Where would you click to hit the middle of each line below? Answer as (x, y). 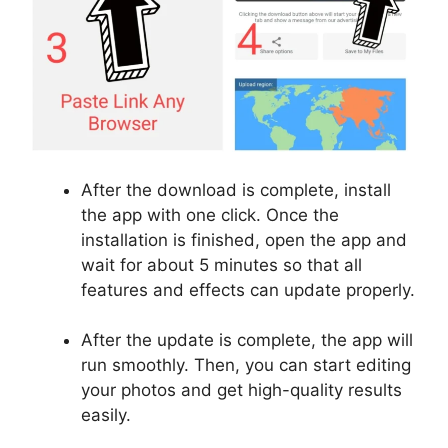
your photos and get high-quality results (241, 390)
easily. (106, 415)
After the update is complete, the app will (247, 340)
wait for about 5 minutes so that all (221, 264)
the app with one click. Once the (210, 214)
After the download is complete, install (236, 189)
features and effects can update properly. (248, 289)
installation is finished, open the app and (244, 239)
